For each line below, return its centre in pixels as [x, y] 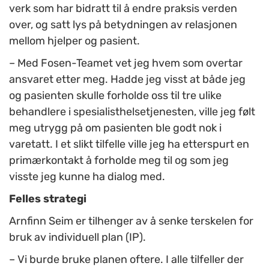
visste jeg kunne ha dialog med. [87, 177]
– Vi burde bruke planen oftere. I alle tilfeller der [126, 260]
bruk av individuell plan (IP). [77, 237]
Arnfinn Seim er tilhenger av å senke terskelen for [131, 221]
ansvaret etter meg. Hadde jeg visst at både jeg [127, 80]
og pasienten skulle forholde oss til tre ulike [115, 96]
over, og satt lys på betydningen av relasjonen [123, 25]
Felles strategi [48, 199]
